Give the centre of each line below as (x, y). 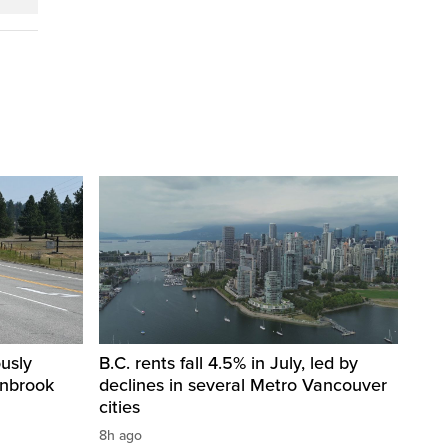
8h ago (120, 436)
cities (119, 407)
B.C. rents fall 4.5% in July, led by (228, 363)
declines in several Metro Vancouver (243, 385)
